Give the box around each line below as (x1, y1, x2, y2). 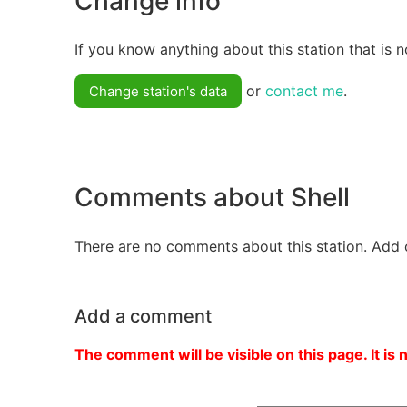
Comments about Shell (74, 181, 350, 213)
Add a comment (74, 304, 212, 327)
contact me (265, 82, 343, 101)
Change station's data (89, 83, 227, 101)
